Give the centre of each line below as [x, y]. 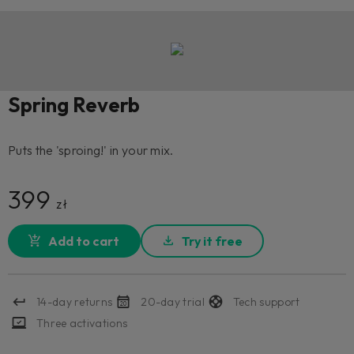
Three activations [82, 323]
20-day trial [173, 301]
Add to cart [84, 241]
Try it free [212, 241]
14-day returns [75, 301]
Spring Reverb [74, 105]
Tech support [266, 301]
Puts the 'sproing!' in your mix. [91, 151]
